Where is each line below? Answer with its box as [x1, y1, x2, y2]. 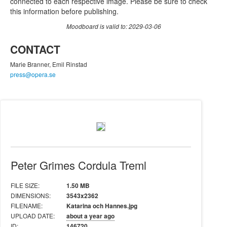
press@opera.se [10, 70, 56, 79]
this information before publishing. [10, 6, 119, 16]
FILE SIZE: [11, 180, 40, 190]
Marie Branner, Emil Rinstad [10, 60, 87, 68]
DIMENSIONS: [11, 191, 51, 200]
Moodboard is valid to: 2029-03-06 [66, 22, 161, 30]
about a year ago [66, 211, 115, 220]
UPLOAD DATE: [11, 211, 55, 220]
